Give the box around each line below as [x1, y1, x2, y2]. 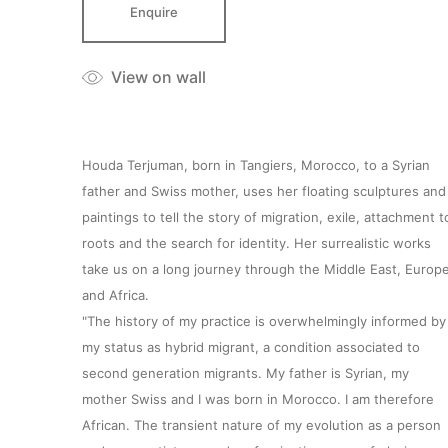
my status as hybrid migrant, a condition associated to [82, 338, 420, 355]
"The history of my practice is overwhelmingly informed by [82, 312, 446, 329]
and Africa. [82, 286, 149, 303]
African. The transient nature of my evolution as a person [82, 416, 441, 433]
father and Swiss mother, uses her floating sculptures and [82, 182, 446, 199]
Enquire [130, 4, 178, 20]
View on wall [110, 67, 206, 88]
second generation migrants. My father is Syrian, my [82, 364, 409, 381]
